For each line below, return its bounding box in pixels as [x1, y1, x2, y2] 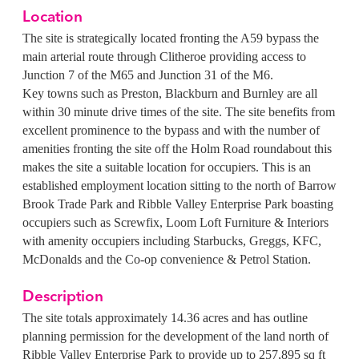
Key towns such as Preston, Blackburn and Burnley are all [22, 87, 317, 101]
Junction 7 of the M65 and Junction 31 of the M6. [22, 68, 273, 83]
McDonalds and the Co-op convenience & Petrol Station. [22, 252, 311, 267]
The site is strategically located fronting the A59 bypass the [22, 31, 319, 46]
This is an [262, 160, 311, 175]
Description [22, 286, 103, 306]
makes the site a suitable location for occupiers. [22, 160, 259, 175]
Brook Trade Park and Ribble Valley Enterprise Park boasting [22, 197, 333, 212]
